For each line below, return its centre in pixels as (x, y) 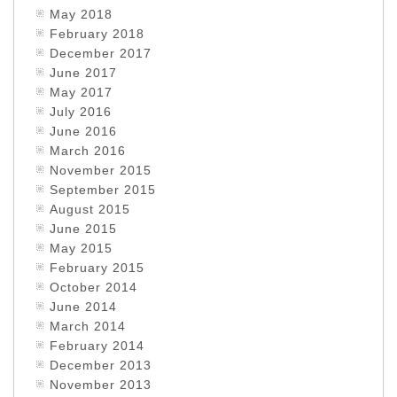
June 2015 (83, 229)
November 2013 (101, 385)
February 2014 (97, 346)
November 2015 (101, 170)
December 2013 (101, 365)
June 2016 (83, 131)
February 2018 (97, 34)
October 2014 (93, 287)
